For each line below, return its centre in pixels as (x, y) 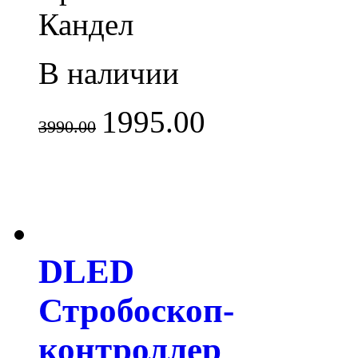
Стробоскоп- (136, 311)
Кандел (86, 25)
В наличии (109, 74)
